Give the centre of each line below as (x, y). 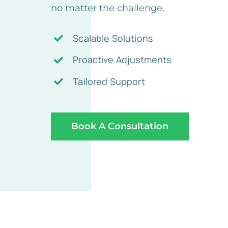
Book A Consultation (120, 126)
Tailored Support (109, 81)
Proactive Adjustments (122, 60)
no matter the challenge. (108, 8)
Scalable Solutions (113, 38)
